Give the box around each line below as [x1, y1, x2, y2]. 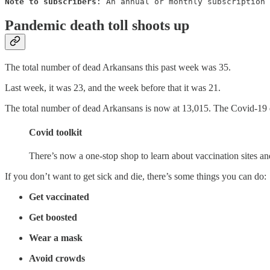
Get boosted [29, 212, 77, 222]
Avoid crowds [29, 253, 85, 263]
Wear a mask [29, 232, 83, 243]
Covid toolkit [29, 127, 82, 137]
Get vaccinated [29, 191, 89, 202]
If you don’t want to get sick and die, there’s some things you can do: [5, 171, 266, 181]
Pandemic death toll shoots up [5, 17, 189, 34]
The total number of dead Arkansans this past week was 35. [5, 62, 231, 73]
